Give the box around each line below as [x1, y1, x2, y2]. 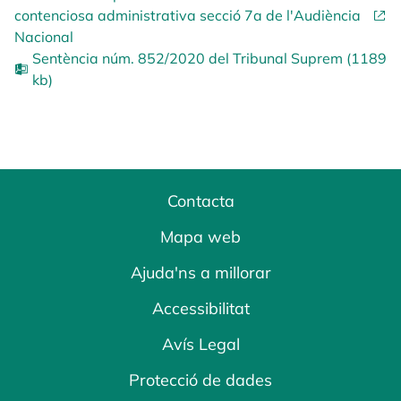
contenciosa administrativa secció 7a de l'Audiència [14, 6, 361, 24]
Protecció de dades [129, 370, 272, 390]
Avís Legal [161, 334, 240, 354]
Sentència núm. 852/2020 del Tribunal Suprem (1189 [32, 49, 387, 67]
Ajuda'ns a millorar [130, 262, 271, 283]
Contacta [166, 191, 235, 211]
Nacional [14, 28, 73, 46]
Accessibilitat [151, 298, 250, 319]
